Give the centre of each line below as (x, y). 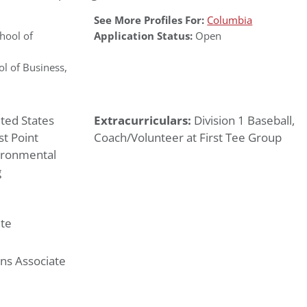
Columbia (230, 21)
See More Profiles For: (149, 21)
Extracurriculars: (144, 121)
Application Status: (144, 36)
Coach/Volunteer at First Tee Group (188, 138)
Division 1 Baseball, (245, 121)
